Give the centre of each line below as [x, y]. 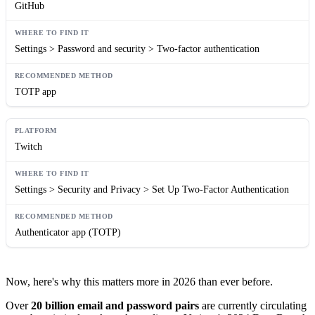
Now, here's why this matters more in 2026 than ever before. [139, 281]
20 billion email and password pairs [115, 305]
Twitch [28, 146]
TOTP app [36, 91]
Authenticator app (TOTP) [68, 232]
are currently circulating [253, 305]
